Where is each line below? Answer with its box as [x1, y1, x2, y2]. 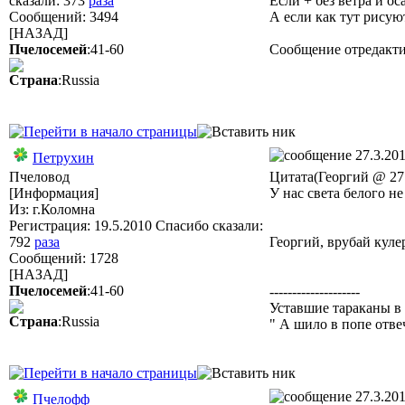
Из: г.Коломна [9, 202, 95, 217]
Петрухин [33, 150, 94, 165]
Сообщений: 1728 [9, 250, 118, 266]
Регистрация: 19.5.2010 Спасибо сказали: [9, 218, 263, 233]
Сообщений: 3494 [9, 9, 118, 24]
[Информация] [9, 185, 99, 201]
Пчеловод [9, 169, 70, 184]
